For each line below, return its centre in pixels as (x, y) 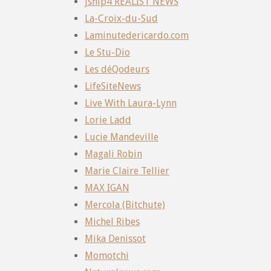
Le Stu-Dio (107, 52)
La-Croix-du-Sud (121, 18)
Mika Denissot (115, 238)
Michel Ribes (112, 221)
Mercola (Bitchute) (125, 204)
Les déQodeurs (117, 69)
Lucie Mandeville (122, 137)
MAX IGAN (107, 188)
